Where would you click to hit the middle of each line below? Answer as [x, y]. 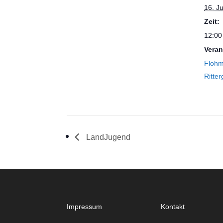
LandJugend [108, 137]
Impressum [85, 207]
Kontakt [173, 207]
